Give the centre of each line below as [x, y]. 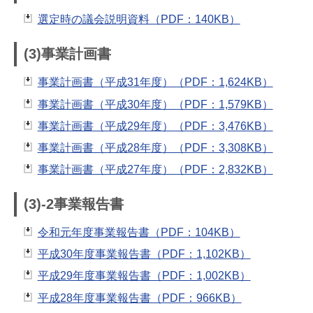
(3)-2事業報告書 [74, 204]
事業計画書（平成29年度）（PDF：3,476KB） [155, 126]
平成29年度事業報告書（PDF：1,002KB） [144, 276]
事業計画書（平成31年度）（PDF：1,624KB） [155, 82]
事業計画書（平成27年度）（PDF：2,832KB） [155, 170]
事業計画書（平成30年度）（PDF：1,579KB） [155, 104]
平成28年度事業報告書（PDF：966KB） [139, 298]
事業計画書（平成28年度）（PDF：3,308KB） [155, 147]
